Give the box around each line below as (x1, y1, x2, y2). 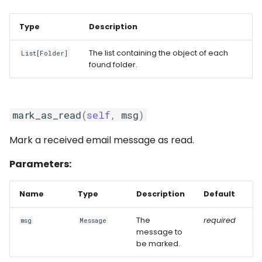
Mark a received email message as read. (9, 133, 194, 147)
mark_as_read (12, 108, 81, 122)
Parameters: (9, 157, 71, 171)
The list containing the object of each (89, 48, 228, 58)
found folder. (89, 60, 137, 70)
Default (204, 189, 235, 199)
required (204, 215, 236, 225)
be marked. (136, 239, 180, 249)
